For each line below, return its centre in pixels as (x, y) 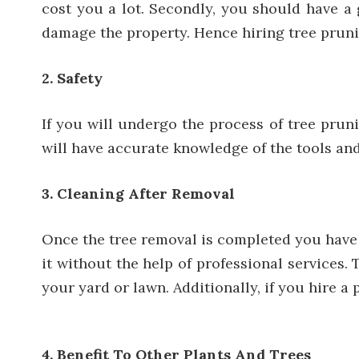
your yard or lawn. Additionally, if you (175, 287)
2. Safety (72, 78)
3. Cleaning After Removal (138, 194)
